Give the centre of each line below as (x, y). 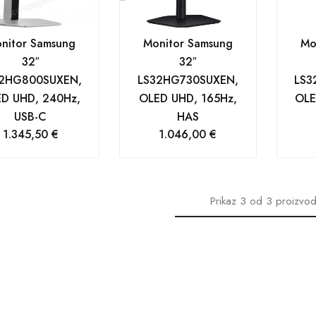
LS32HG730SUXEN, (188, 80)
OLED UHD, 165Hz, (188, 99)
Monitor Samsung (188, 44)
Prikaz (224, 201)
